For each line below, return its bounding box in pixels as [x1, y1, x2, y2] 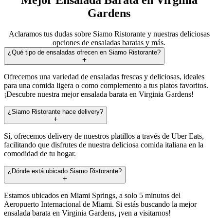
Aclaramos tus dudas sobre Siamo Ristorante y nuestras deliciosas [8, 29, 210, 38]
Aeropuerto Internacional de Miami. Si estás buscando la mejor [4, 200, 197, 208]
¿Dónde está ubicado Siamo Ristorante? [8, 167, 122, 175]
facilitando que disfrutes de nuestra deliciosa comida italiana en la [4, 140, 203, 149]
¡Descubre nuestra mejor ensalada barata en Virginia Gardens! [4, 90, 194, 98]
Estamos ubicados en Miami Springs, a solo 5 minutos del [4, 191, 181, 200]
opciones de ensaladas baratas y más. [53, 38, 165, 47]
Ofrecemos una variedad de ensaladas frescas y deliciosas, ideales [4, 72, 204, 81]
